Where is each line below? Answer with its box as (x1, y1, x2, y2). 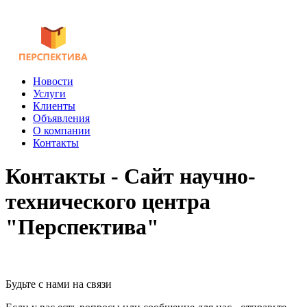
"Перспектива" (5, 214, 159, 240)
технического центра (5, 189, 210, 214)
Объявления (33, 112, 90, 124)
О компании (33, 125, 90, 136)
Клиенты (33, 100, 75, 112)
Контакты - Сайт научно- (5, 164, 256, 189)
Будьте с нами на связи (5, 278, 112, 290)
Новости (33, 75, 73, 87)
